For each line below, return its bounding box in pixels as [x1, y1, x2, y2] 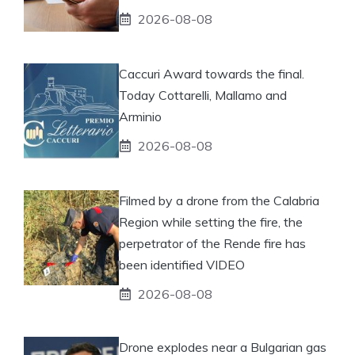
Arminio [119, 108, 162, 124]
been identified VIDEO [119, 256, 245, 273]
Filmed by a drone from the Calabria [119, 192, 319, 208]
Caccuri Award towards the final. [119, 65, 304, 82]
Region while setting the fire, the [119, 213, 303, 230]
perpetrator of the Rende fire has [119, 235, 306, 251]
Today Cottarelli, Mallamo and [119, 86, 287, 103]
